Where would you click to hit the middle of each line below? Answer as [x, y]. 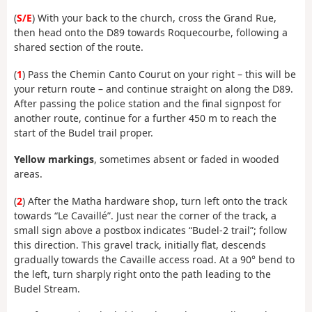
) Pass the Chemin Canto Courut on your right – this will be [159, 74]
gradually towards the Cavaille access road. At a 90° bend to [154, 259]
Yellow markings [54, 159]
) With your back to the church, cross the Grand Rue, [154, 18]
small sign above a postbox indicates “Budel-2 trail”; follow [150, 230]
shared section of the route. [79, 47]
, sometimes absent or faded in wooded [187, 159]
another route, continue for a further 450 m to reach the [145, 118]
